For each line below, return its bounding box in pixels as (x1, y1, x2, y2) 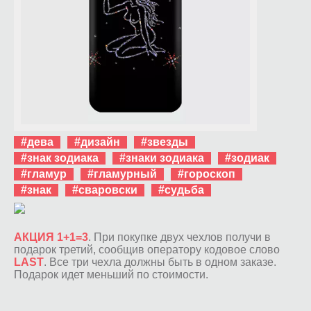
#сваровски (72, 183, 137, 196)
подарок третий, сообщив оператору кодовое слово (14, 243, 280, 255)
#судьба (158, 183, 204, 196)
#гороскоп (178, 167, 235, 180)
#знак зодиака (21, 151, 99, 164)
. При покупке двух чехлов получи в (88, 230, 271, 243)
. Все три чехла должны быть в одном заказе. (44, 255, 276, 268)
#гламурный (87, 167, 157, 180)
